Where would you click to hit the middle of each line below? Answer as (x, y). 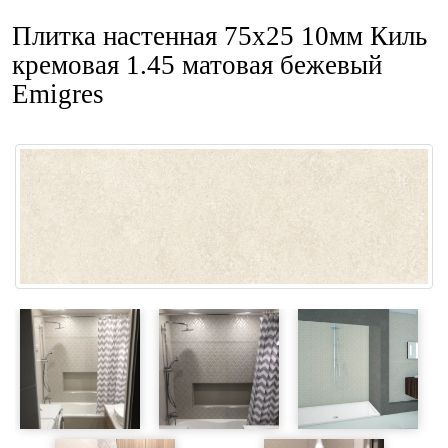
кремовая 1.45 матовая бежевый (197, 65)
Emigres (58, 94)
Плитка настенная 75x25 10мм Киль (219, 36)
